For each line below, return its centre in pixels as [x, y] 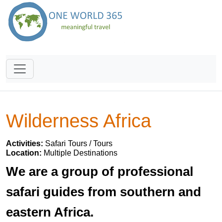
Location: [25, 153]
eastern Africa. [50, 212]
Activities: [26, 143]
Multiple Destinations [81, 153]
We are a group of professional [100, 171]
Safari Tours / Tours [79, 143]
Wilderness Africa [79, 121]
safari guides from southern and [104, 192]
